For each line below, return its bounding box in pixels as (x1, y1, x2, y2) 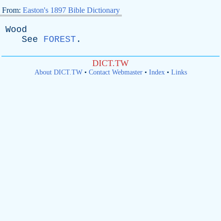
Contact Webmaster (88, 69, 143, 76)
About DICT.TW (34, 69, 82, 76)
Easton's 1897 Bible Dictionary (23, 6, 120, 14)
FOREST (43, 35, 76, 44)
